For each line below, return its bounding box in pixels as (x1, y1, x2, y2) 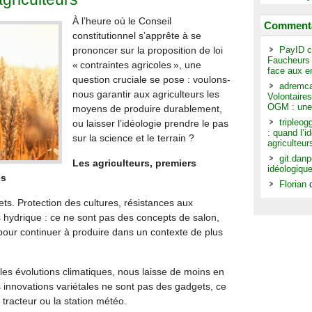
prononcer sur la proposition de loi (72, 45, 223, 56)
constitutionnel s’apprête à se (72, 30, 201, 41)
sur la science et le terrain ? (72, 132, 194, 143)
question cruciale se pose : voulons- (72, 74, 231, 85)
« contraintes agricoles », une (72, 59, 201, 70)
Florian (279, 179, 306, 189)
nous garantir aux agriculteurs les (72, 88, 219, 100)
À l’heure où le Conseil (72, 15, 171, 26)
